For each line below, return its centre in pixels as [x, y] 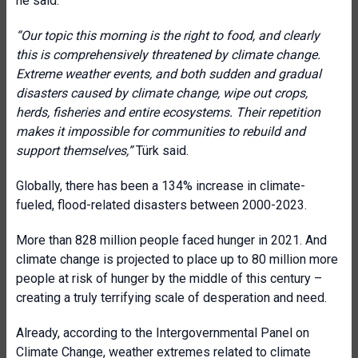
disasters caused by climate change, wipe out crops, [162, 93]
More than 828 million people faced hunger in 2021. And [171, 240]
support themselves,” [76, 151]
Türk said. [162, 151]
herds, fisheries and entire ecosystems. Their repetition [168, 112]
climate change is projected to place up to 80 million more [177, 259]
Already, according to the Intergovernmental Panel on [163, 333]
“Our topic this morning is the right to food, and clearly [168, 36]
